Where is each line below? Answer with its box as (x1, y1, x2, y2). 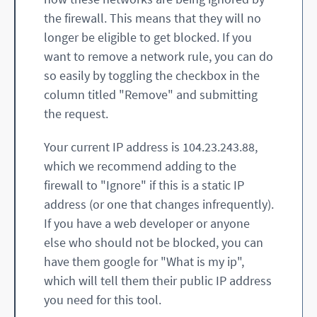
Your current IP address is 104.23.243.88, (44, 138, 258, 155)
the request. (44, 105, 108, 122)
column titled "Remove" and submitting (44, 86, 258, 103)
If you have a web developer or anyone (44, 214, 250, 231)
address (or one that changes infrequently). (44, 195, 274, 212)
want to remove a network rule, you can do (44, 47, 273, 64)
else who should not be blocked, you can (44, 234, 263, 250)
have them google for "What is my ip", (44, 253, 244, 270)
